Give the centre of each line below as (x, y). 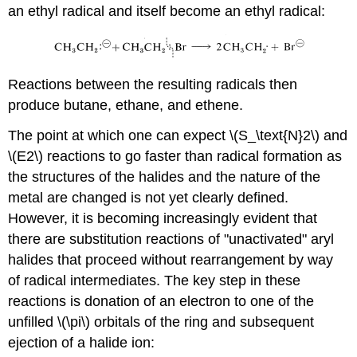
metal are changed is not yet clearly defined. (149, 198)
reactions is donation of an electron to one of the (161, 302)
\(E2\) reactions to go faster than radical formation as (175, 157)
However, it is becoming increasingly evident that (163, 219)
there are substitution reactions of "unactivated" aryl (171, 239)
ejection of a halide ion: (82, 343)
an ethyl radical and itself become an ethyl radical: (167, 12)
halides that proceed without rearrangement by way (171, 260)
